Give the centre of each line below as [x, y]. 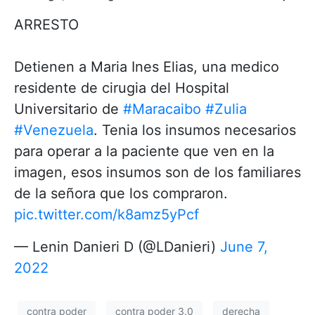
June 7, [244, 246]
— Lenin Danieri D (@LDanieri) [117, 246]
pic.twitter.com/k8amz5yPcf [107, 214]
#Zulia [226, 109]
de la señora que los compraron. [121, 193]
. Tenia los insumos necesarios [195, 130]
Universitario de [69, 109]
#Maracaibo [162, 109]
